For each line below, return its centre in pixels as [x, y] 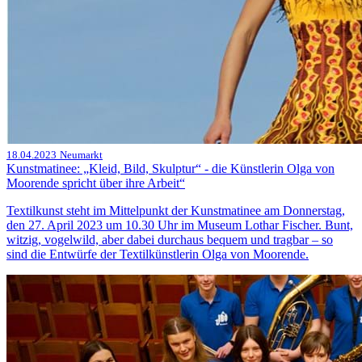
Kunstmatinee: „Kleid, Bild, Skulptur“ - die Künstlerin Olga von [170, 169]
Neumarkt [81, 155]
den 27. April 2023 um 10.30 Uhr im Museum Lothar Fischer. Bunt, [180, 225]
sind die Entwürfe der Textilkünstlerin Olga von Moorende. [158, 255]
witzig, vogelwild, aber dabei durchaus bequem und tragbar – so [170, 240]
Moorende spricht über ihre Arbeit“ [96, 183]
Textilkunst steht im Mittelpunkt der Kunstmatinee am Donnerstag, [176, 211]
